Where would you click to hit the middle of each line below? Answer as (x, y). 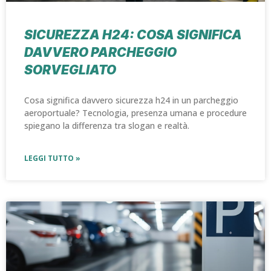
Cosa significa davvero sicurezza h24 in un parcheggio (131, 100)
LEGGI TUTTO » (52, 158)
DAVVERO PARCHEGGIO (100, 53)
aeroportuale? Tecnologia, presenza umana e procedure (135, 113)
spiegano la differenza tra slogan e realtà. (107, 126)
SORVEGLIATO (70, 70)
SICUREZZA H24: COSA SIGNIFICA (133, 35)
